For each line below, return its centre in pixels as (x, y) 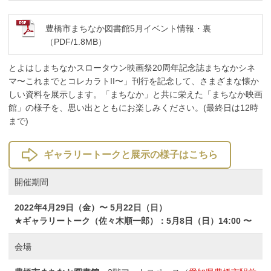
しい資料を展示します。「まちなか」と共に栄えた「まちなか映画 (135, 94)
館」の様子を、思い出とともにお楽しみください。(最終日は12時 (133, 107)
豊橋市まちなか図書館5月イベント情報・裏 (128, 28)
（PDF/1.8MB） (76, 41)
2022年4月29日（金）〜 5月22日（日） (91, 207)
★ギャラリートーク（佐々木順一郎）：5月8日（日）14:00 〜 (133, 220)
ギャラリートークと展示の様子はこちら (131, 154)
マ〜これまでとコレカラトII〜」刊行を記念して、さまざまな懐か (134, 81)
